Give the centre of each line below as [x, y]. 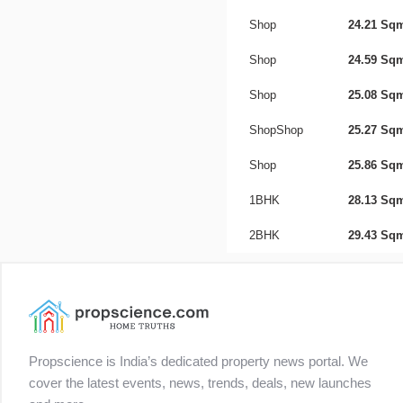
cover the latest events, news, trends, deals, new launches [200, 383]
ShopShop [276, 130]
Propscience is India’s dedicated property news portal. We [198, 362]
